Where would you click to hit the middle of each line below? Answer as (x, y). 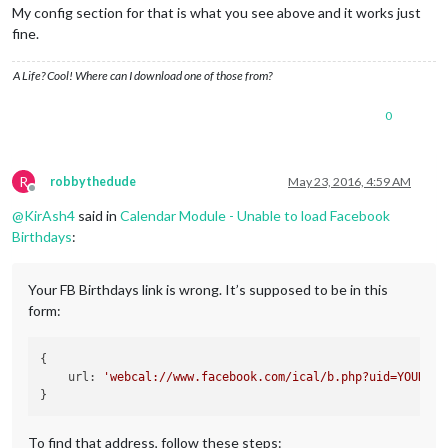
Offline (50, 196)
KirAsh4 (49, 216)
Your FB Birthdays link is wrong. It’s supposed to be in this (208, 290)
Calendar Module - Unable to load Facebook (255, 216)
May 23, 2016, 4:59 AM (349, 182)
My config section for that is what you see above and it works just (216, 13)
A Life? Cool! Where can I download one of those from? (142, 76)
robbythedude (93, 182)
